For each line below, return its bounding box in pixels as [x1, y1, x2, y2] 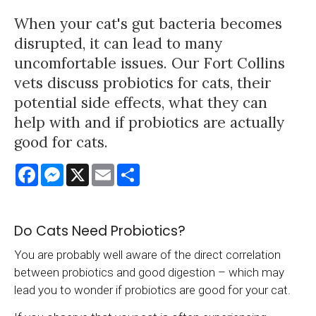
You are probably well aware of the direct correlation [14, 248, 281, 262]
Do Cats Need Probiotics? [14, 221, 186, 241]
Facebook [38, 162, 90, 177]
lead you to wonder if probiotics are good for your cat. [14, 283, 291, 298]
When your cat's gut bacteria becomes [14, 13, 282, 33]
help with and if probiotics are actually [14, 112, 284, 132]
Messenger [63, 162, 123, 177]
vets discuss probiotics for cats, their [14, 73, 271, 92]
